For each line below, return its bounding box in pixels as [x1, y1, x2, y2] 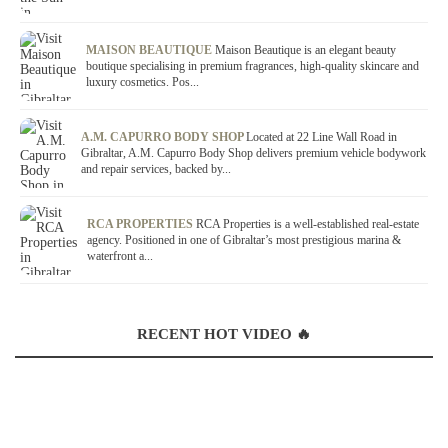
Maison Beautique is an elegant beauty [215, 43, 396, 57]
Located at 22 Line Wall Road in [246, 130, 397, 144]
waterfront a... [87, 249, 153, 263]
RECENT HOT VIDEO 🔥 [137, 326, 311, 342]
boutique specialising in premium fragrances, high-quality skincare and [86, 59, 419, 73]
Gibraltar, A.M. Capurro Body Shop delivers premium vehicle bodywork [81, 146, 426, 160]
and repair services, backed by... [81, 162, 231, 176]
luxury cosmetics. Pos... [86, 75, 199, 89]
